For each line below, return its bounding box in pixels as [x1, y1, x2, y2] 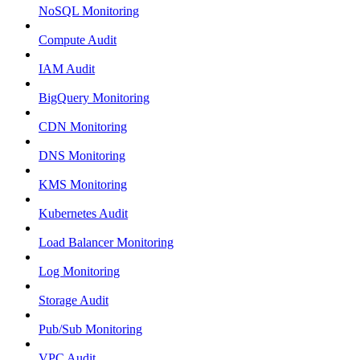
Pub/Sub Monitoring [39, 321, 142, 336]
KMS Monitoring [39, 177, 127, 191]
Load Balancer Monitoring [39, 235, 174, 249]
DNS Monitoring [39, 148, 125, 162]
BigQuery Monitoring [39, 90, 149, 104]
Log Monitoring [39, 264, 120, 278]
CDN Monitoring [39, 119, 127, 133]
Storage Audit [39, 292, 108, 307]
